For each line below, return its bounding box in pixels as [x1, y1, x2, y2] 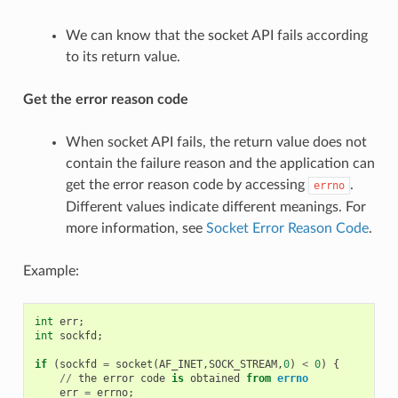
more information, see [65, 220, 206, 235]
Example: [22, 263, 79, 278]
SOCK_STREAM [208, 357, 277, 370]
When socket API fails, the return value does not [65, 134, 367, 149]
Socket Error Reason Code [205, 220, 369, 235]
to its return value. [65, 49, 180, 64]
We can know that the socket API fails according [65, 28, 368, 43]
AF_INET [158, 357, 203, 370]
